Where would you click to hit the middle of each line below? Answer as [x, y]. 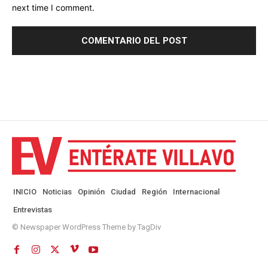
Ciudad [123, 192]
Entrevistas [33, 210]
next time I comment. [53, 8]
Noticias [57, 192]
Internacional [196, 192]
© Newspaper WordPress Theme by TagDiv [86, 227]
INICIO [25, 192]
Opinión [91, 192]
